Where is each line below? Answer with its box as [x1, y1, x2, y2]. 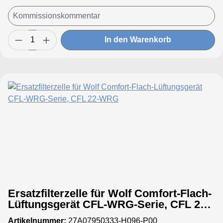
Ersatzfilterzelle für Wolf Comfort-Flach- [8, 187, 212, 200]
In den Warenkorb [105, 35, 171, 44]
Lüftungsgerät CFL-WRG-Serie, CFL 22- [8, 198, 210, 211]
